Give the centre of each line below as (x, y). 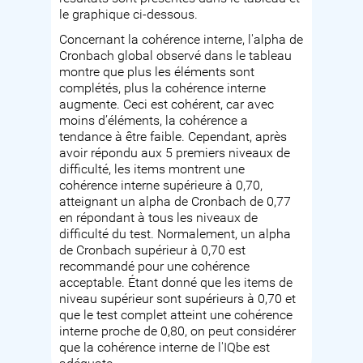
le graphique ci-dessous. (129, 15)
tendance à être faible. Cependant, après (173, 137)
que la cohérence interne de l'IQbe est (165, 348)
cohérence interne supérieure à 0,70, (161, 186)
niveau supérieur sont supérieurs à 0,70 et (178, 299)
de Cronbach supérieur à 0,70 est (153, 251)
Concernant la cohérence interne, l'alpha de (181, 40)
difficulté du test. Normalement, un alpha (175, 235)
